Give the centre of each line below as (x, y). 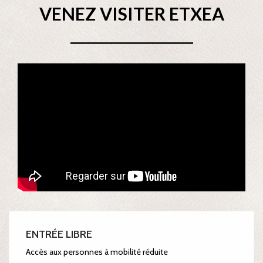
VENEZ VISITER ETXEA (131, 14)
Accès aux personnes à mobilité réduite (97, 252)
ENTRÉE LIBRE (59, 235)
